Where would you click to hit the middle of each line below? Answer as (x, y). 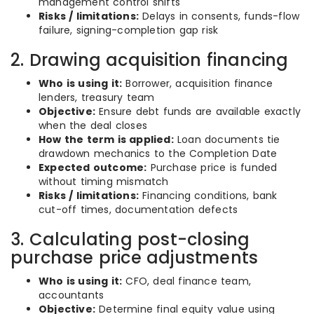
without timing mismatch (104, 182)
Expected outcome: (93, 168)
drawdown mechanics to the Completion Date (158, 153)
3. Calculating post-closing (130, 239)
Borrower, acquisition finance (198, 83)
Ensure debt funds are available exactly (198, 111)
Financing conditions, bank (208, 196)
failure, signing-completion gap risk (129, 30)
